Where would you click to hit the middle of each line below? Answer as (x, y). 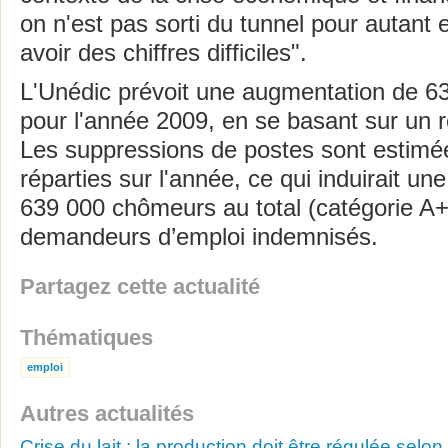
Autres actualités (107, 413)
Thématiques (86, 337)
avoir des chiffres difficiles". (163, 53)
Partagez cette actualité (140, 286)
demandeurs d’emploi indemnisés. (199, 237)
